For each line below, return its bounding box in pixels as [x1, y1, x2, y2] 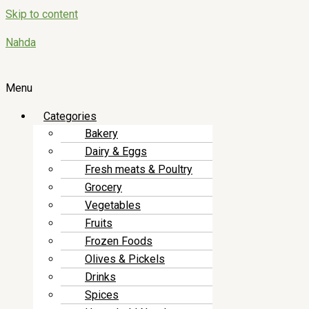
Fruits [85, 217, 112, 230]
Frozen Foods [85, 235, 152, 248]
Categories [43, 110, 97, 123]
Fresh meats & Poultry [85, 163, 192, 176]
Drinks [85, 270, 116, 283]
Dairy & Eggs [85, 145, 147, 158]
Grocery [85, 181, 122, 194]
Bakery [85, 127, 118, 140]
